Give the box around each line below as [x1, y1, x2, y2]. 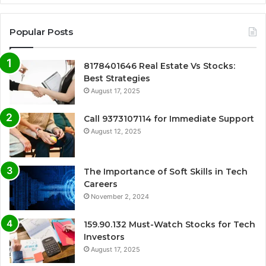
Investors [84, 232, 125, 243]
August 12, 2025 [91, 127, 141, 136]
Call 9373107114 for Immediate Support [84, 113, 254, 125]
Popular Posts [9, 26, 73, 38]
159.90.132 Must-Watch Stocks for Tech [84, 219, 255, 230]
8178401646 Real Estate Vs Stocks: [84, 61, 235, 72]
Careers [84, 179, 118, 190]
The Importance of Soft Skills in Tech [84, 166, 248, 178]
